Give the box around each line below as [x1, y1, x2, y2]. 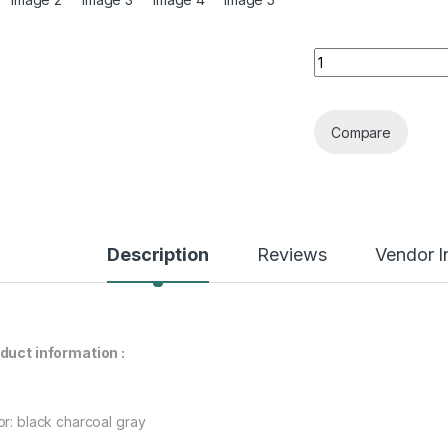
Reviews [257, 244, 327, 266]
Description [107, 244, 209, 266]
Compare [331, 123, 392, 141]
